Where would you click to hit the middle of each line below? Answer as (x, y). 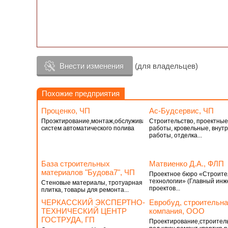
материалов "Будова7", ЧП (88, 172)
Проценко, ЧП (66, 111)
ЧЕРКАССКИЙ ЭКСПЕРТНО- (93, 202)
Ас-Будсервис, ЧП (181, 111)
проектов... (164, 188)
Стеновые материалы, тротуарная (92, 183)
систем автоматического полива (88, 128)
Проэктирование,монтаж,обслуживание (99, 121)
